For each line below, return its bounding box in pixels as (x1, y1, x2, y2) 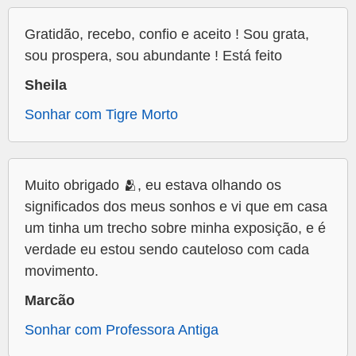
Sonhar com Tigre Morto (25, 106, 178, 123)
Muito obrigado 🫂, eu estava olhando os (25, 177, 281, 194)
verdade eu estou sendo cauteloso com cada (25, 242, 309, 258)
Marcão (25, 292, 75, 309)
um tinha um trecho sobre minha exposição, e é (25, 220, 326, 237)
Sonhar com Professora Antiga (25, 322, 219, 339)
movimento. (25, 263, 99, 280)
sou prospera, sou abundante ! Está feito (25, 48, 282, 64)
